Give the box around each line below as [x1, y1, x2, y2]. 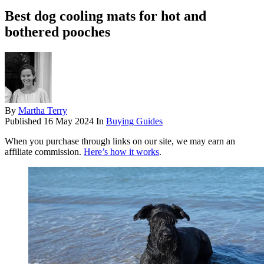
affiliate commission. [5, 146, 84, 157]
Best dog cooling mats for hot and [5, 8, 206, 24]
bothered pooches [5, 24, 110, 39]
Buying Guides [106, 115, 163, 126]
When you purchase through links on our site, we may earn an [5, 136, 235, 146]
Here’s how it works [84, 146, 159, 157]
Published [5, 115, 44, 126]
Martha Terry [18, 105, 67, 115]
